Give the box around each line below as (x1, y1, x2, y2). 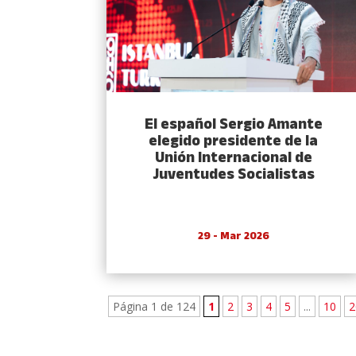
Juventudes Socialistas (152, 164, 315, 188)
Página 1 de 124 (113, 299, 196, 315)
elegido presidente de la (149, 130, 319, 154)
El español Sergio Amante (144, 114, 323, 137)
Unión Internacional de (154, 147, 312, 171)
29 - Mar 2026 (197, 228, 269, 246)
